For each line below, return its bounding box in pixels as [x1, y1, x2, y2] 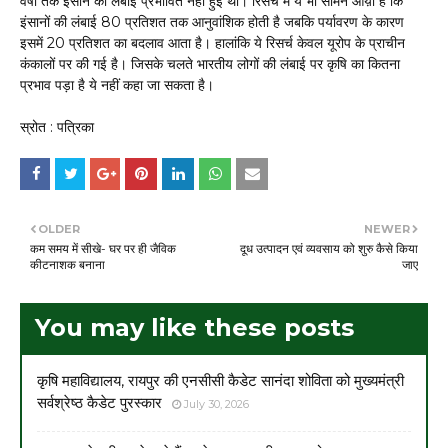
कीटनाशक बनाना [30, 256, 105, 272]
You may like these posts [35, 312, 354, 342]
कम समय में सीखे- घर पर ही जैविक [30, 240, 176, 256]
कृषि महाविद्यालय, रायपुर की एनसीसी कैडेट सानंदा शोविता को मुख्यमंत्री [37, 370, 404, 390]
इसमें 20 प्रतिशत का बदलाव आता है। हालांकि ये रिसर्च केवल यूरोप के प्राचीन [20, 33, 405, 52]
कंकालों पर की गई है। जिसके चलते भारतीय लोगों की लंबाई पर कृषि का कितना [20, 54, 400, 73]
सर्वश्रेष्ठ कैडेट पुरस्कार [37, 392, 162, 412]
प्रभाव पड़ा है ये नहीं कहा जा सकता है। [20, 75, 214, 94]
